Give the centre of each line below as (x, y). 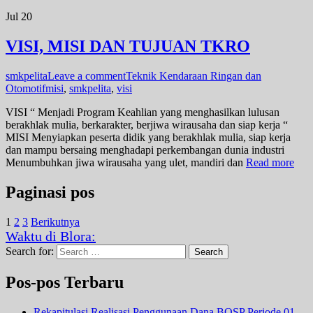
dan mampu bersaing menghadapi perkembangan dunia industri (145, 150)
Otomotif (26, 88)
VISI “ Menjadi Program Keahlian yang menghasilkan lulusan (143, 112)
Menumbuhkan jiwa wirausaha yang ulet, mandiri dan (126, 162)
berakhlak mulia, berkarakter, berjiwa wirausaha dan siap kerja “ (147, 125)
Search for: (30, 251)
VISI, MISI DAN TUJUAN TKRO (128, 46)
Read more (270, 162)
